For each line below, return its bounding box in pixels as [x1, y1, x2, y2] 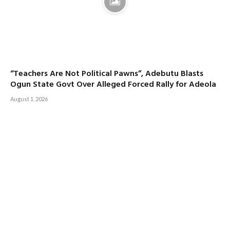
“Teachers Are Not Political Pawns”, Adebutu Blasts [10, 67, 203, 81]
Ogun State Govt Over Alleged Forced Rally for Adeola [10, 78, 216, 91]
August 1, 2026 [10, 95, 48, 102]
